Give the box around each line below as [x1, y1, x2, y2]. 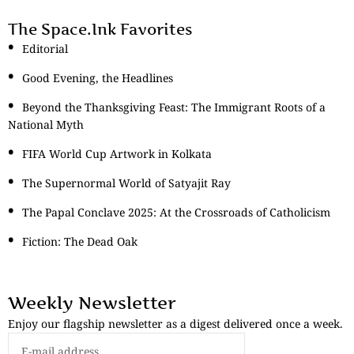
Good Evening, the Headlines [22, 70, 173, 86]
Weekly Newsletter [8, 292, 176, 314]
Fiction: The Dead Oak [22, 234, 137, 250]
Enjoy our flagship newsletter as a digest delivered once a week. [8, 316, 343, 332]
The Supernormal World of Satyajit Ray [22, 175, 231, 191]
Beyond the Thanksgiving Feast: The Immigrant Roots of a [22, 100, 326, 115]
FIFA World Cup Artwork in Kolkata [22, 146, 212, 162]
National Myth [8, 117, 84, 133]
